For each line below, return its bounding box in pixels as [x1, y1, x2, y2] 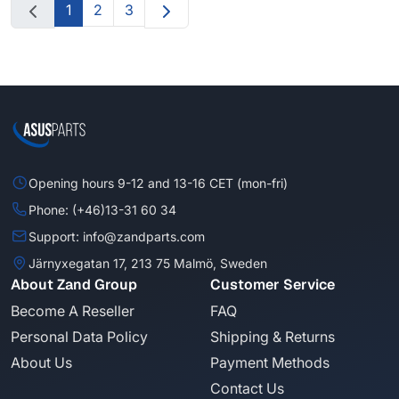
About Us [11, 354, 72, 371]
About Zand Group [11, 275, 137, 294]
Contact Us [210, 379, 284, 397]
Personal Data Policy [11, 328, 148, 346]
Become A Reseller [11, 302, 134, 320]
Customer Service [210, 275, 335, 294]
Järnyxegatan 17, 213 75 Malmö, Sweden [28, 255, 267, 271]
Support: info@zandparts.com [28, 228, 205, 244]
